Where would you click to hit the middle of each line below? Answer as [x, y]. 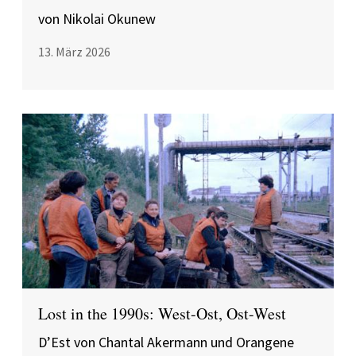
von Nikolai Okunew [97, 19]
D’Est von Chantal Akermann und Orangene [166, 342]
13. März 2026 [74, 52]
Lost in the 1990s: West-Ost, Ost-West [162, 313]
